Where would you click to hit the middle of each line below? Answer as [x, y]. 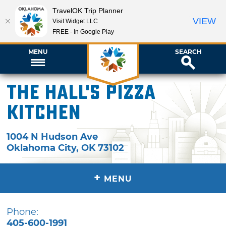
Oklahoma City [42, 148]
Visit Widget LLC [75, 21]
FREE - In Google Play [83, 32]
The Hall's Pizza [81, 93]
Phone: [23, 212]
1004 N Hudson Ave [52, 136]
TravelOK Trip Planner [88, 10]
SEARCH [188, 51]
